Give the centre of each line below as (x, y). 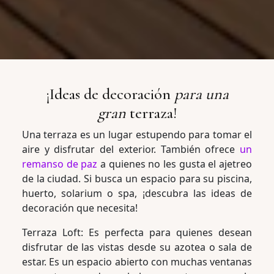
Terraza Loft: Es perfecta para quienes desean (137, 232)
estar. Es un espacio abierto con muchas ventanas (137, 261)
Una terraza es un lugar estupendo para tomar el (137, 134)
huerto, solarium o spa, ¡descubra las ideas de (137, 193)
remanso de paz (60, 164)
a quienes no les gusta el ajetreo (175, 164)
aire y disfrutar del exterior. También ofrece (131, 149)
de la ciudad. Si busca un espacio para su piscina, (137, 178)
